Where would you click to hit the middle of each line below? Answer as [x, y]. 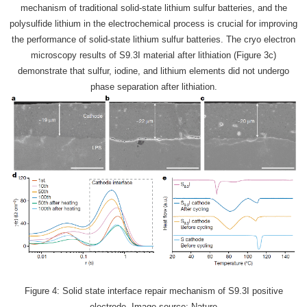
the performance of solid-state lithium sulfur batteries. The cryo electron [153, 40]
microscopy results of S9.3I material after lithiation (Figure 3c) [153, 56]
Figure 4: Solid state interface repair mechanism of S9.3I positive [153, 291]
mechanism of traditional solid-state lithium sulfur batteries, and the [153, 8]
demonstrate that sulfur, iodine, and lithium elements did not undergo [153, 71]
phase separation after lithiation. [153, 87]
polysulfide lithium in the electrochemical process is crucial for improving [153, 24]
